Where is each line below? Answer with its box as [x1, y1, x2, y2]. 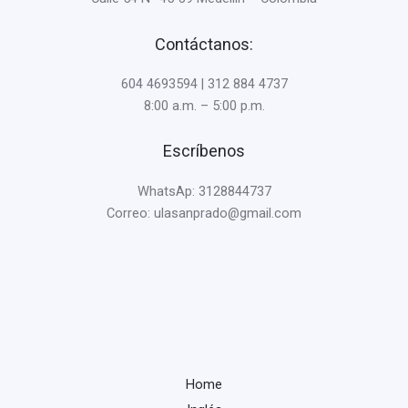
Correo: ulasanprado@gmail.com [107, 204, 301, 221]
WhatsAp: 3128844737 [137, 182, 271, 199]
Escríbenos [163, 141, 245, 161]
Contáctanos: [155, 34, 253, 54]
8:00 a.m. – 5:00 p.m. [143, 97, 265, 114]
